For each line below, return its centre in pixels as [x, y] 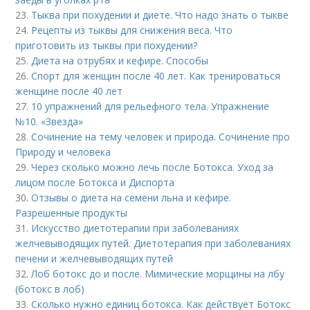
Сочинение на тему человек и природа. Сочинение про [161, 137]
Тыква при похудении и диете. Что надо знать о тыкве [160, 15]
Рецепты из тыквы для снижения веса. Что [132, 30]
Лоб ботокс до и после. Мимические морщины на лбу [158, 274]
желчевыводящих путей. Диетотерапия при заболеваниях [153, 243]
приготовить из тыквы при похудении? [107, 45]
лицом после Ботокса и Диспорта [95, 182]
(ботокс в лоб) [50, 289]
